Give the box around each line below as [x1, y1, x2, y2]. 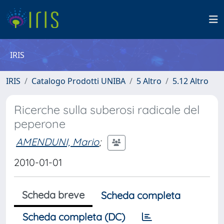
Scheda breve [22, 188, 84, 201]
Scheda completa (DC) [22, 210, 125, 223]
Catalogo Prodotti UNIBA [31, 75, 125, 86]
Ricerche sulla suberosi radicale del [14, 102, 199, 117]
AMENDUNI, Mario [16, 135, 99, 148]
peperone [14, 116, 65, 131]
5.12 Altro [172, 75, 208, 86]
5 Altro [136, 75, 161, 86]
